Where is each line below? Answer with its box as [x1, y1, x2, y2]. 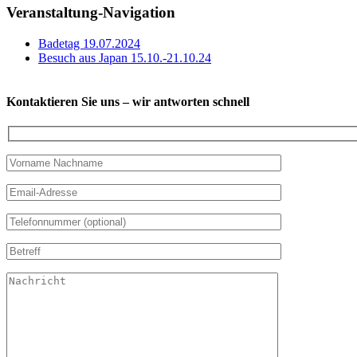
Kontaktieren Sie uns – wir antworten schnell [6, 95, 249, 109]
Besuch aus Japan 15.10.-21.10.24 [38, 50, 211, 65]
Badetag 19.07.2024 [38, 36, 140, 50]
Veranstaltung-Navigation [6, 4, 175, 22]
